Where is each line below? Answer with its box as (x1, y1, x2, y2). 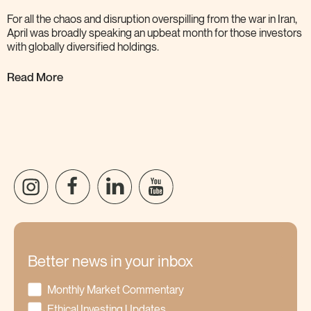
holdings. (117, 42, 159, 54)
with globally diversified (7, 42, 115, 54)
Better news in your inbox (28, 254, 193, 271)
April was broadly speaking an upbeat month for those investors (7, 28, 302, 40)
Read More (7, 69, 63, 85)
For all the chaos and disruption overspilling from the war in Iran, (7, 14, 297, 26)
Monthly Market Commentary (47, 284, 184, 296)
